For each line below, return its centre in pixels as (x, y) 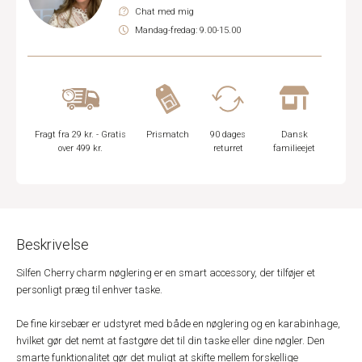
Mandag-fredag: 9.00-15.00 (188, 30)
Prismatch (168, 135)
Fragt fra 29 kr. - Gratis (81, 135)
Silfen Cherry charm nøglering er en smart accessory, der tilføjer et (166, 273)
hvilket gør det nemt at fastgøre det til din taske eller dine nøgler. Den (170, 341)
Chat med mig (164, 12)
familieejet (295, 148)
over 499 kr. (81, 148)
